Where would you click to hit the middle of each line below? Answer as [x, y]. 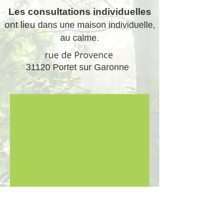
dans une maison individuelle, [96, 25]
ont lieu [20, 25]
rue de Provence [77, 55]
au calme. [80, 38]
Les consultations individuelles [80, 12]
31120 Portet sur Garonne [77, 67]
